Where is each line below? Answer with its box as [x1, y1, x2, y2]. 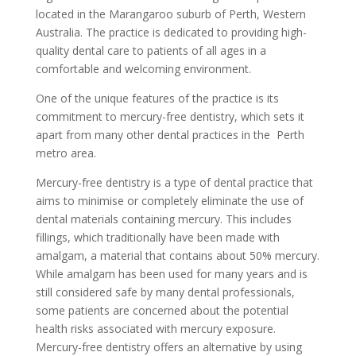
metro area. [35, 145, 96, 161]
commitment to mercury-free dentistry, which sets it [35, 109, 304, 125]
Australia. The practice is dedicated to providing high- [35, 25, 307, 41]
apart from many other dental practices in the [35, 127, 270, 143]
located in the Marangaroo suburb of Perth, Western [35, 6, 306, 22]
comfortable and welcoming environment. [35, 61, 251, 77]
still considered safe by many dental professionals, [35, 284, 295, 300]
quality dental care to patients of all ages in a [35, 43, 266, 59]
